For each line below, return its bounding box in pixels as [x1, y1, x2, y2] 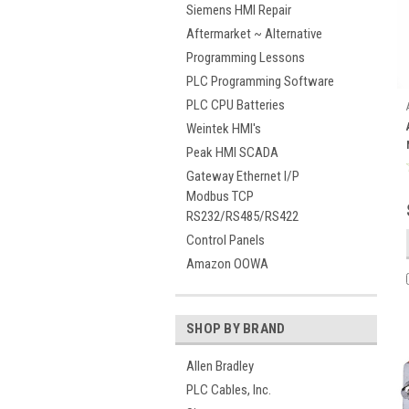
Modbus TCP [186, 188, 254, 204]
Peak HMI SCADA [186, 144, 278, 161]
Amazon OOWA [186, 256, 268, 272]
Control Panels [186, 232, 265, 248]
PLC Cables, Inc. [186, 382, 271, 398]
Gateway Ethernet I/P [186, 168, 299, 184]
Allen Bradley [186, 358, 254, 374]
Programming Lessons [186, 49, 305, 66]
